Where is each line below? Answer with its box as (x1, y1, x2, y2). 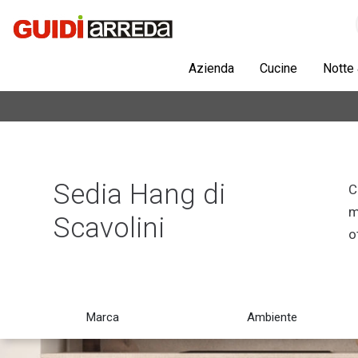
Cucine (260, 61, 297, 76)
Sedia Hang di (52, 178, 225, 211)
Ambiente (247, 310, 297, 324)
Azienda (189, 61, 234, 76)
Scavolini (52, 212, 165, 245)
